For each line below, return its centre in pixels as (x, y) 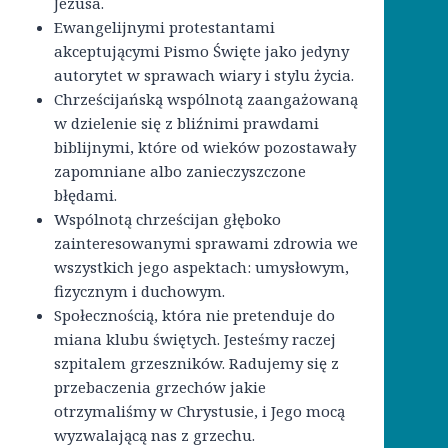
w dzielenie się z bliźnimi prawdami (186, 123)
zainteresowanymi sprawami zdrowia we (206, 243)
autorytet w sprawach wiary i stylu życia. (204, 75)
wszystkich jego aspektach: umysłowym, (201, 267)
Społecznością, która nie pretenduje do (194, 315)
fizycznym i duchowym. (139, 291)
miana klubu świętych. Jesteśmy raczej (195, 339)
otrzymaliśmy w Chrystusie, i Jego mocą (199, 411)
